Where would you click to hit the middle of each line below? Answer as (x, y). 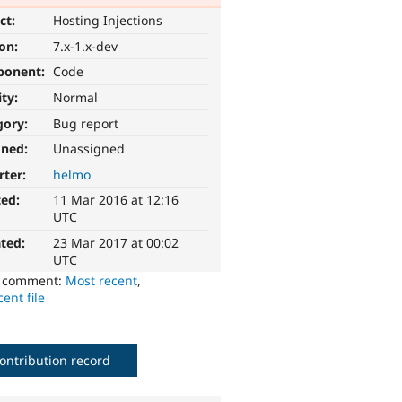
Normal (76, 98)
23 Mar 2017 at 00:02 (116, 243)
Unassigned (89, 149)
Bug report (86, 123)
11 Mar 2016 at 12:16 (116, 200)
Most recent (102, 281)
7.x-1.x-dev (86, 46)
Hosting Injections (108, 21)
